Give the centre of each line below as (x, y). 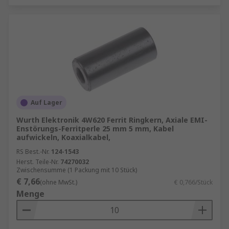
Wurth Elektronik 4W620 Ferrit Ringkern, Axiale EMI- (112, 120)
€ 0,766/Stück (193, 182)
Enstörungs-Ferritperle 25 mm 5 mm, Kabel (95, 129)
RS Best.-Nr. (33, 152)
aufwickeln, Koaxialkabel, (63, 137)
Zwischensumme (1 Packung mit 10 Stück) (77, 170)
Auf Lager (47, 102)
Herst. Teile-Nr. (38, 162)
